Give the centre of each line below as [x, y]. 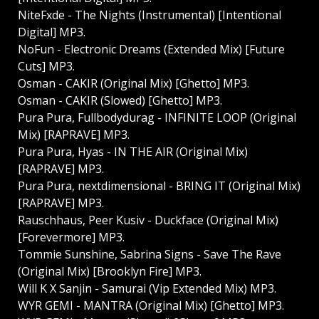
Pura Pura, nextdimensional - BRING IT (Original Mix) [159, 186]
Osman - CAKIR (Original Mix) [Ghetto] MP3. [134, 84]
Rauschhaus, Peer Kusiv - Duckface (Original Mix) [148, 220]
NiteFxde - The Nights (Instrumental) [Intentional [150, 15]
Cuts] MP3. [46, 67]
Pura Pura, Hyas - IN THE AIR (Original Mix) [133, 152]
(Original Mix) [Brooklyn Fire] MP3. [110, 272]
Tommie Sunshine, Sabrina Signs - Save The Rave [150, 255]
